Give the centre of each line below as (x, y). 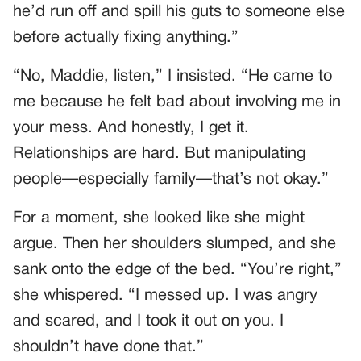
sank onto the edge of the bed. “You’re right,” (177, 270)
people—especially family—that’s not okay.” (171, 179)
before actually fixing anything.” (126, 37)
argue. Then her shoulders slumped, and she (174, 244)
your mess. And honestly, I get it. (131, 128)
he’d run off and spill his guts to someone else (179, 12)
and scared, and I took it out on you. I (148, 321)
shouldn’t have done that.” (108, 347)
